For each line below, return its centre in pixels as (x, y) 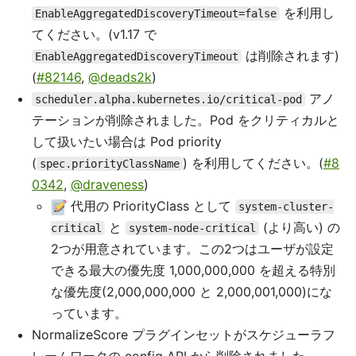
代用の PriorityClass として (151, 206)
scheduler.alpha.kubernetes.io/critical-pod (168, 99)
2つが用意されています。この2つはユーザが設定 (192, 249)
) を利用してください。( (253, 163)
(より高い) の (300, 227)
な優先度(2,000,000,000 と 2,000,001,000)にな (192, 292)
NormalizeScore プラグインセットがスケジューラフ (184, 335)
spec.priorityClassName (110, 164)
